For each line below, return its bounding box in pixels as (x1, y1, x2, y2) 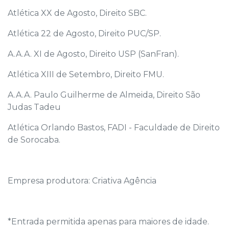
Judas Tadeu (8, 102, 61, 112)
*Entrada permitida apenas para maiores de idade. (8, 216, 209, 226)
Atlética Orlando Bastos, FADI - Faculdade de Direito (8, 122, 220, 132)
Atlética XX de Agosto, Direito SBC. (8, 8, 147, 18)
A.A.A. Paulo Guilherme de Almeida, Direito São (8, 89, 200, 100)
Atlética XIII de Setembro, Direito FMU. (8, 69, 164, 79)
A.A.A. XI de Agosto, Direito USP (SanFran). (8, 49, 181, 59)
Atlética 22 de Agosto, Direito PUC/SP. (8, 28, 161, 38)
